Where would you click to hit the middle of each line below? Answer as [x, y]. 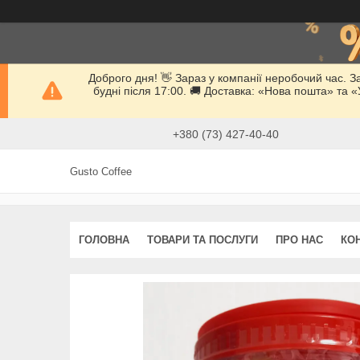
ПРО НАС [299, 239]
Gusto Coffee [101, 172]
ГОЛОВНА [104, 239]
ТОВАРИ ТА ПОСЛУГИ [202, 239]
